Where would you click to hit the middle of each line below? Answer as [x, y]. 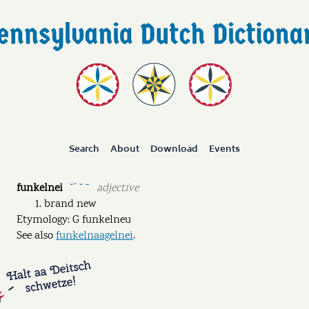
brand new [70, 205]
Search [84, 149]
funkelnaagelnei [94, 237]
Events [224, 149]
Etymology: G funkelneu [74, 221]
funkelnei [40, 189]
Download [174, 149]
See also [36, 237]
